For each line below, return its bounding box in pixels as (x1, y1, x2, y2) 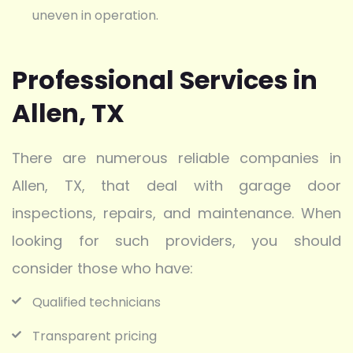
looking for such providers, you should (12, 231, 341, 251)
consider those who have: (12, 258, 193, 279)
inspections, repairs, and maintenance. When (12, 203, 341, 224)
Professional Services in (12, 62, 318, 98)
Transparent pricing (32, 327, 157, 346)
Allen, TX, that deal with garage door (12, 176, 341, 196)
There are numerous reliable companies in (12, 148, 341, 169)
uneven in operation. (32, 6, 158, 25)
